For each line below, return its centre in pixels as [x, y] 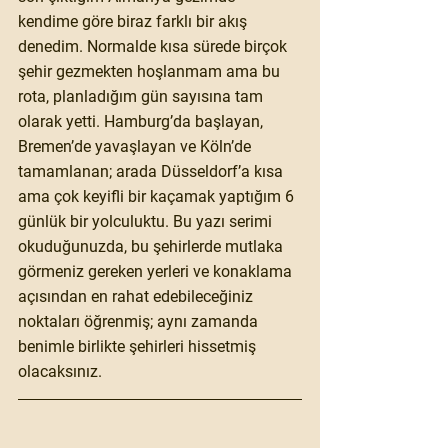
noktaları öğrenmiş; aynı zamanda [140, 321]
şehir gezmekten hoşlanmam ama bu [151, 71]
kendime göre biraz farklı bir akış [134, 21]
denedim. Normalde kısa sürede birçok [154, 46]
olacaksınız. [60, 371]
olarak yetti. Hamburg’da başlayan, [142, 121]
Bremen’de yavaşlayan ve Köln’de [136, 146]
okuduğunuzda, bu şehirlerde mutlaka [152, 246]
